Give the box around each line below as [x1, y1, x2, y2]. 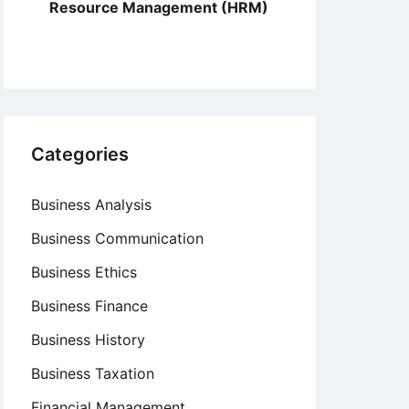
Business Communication [31, 229, 204, 247]
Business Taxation [31, 364, 154, 383]
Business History [31, 330, 145, 349]
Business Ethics [31, 263, 137, 281]
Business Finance [31, 297, 148, 315]
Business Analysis [31, 195, 152, 214]
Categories [31, 143, 129, 165]
